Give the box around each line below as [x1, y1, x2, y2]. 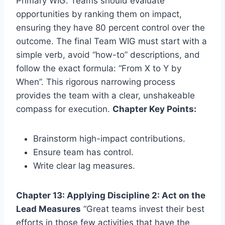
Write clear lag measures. [33, 160, 135, 171]
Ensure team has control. [33, 147, 134, 157]
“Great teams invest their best [81, 203, 204, 214]
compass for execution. [16, 103, 113, 114]
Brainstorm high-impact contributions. [33, 133, 185, 144]
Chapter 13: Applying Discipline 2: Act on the [16, 190, 205, 200]
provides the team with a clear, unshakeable [16, 90, 195, 100]
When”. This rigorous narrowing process [16, 76, 175, 87]
